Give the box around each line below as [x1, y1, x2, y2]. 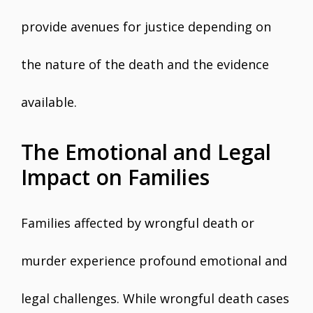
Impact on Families [21, 163, 210, 191]
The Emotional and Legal [21, 138, 271, 166]
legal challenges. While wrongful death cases [21, 290, 289, 307]
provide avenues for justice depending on [21, 18, 271, 35]
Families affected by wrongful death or [21, 214, 254, 231]
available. [21, 94, 77, 110]
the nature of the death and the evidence [21, 56, 269, 73]
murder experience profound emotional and [21, 252, 287, 269]
